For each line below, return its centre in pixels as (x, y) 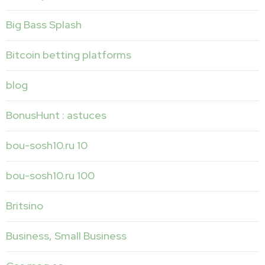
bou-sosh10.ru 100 (50, 175)
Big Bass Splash (44, 24)
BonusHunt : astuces (56, 115)
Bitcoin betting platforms (69, 54)
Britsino (25, 205)
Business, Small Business (66, 235)
